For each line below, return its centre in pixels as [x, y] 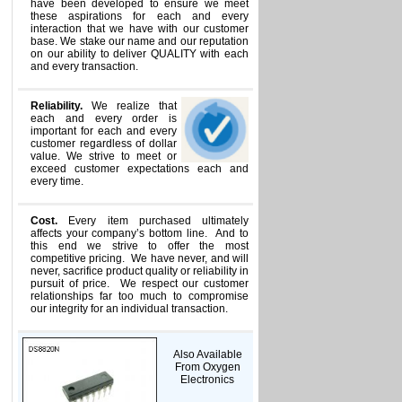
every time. [57, 181]
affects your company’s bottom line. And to [140, 233]
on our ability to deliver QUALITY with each [140, 54]
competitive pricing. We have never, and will [140, 258]
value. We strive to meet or [104, 156]
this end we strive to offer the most [140, 246]
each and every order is [104, 118]
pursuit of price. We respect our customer [140, 284]
